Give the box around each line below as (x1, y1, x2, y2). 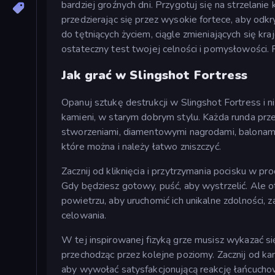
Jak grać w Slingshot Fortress (61, 67, 247, 84)
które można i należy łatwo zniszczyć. (61, 139, 221, 153)
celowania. (61, 208, 107, 222)
